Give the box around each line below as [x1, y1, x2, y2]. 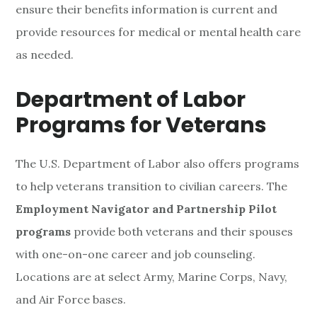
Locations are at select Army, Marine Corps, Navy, [16, 270, 288, 284]
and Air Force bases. [16, 292, 127, 307]
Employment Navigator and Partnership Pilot [16, 202, 277, 217]
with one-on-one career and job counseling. [16, 247, 256, 262]
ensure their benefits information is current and [16, 2, 278, 17]
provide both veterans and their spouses [71, 224, 294, 239]
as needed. [16, 47, 74, 62]
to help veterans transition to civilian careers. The [16, 179, 288, 194]
